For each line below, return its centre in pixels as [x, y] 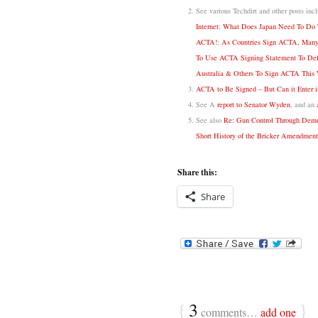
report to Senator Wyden [253, 105]
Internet [207, 27]
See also [209, 120]
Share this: [197, 172]
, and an [303, 105]
